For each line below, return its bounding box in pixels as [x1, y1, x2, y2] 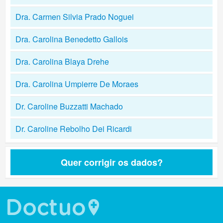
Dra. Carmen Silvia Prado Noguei [15, 11, 134, 22]
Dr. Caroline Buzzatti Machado [15, 101, 123, 112]
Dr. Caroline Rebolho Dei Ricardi [15, 123, 132, 134]
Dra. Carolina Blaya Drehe [15, 56, 109, 67]
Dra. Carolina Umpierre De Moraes [15, 78, 138, 90]
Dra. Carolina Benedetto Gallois [15, 33, 128, 45]
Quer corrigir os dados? [60, 156, 163, 169]
